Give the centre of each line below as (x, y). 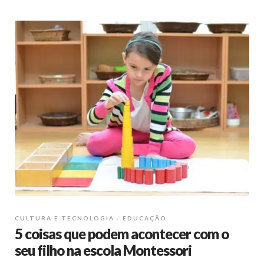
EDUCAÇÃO (145, 218)
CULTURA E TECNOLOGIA (65, 218)
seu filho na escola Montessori (103, 250)
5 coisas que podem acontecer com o (122, 234)
